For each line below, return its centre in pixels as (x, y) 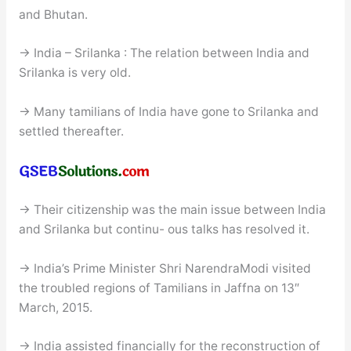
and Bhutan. (53, 14)
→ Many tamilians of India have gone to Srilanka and (168, 112)
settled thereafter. (71, 132)
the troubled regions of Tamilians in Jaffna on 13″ (159, 288)
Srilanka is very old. (74, 73)
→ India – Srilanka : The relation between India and (164, 53)
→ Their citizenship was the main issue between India (172, 209)
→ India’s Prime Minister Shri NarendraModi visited (165, 268)
